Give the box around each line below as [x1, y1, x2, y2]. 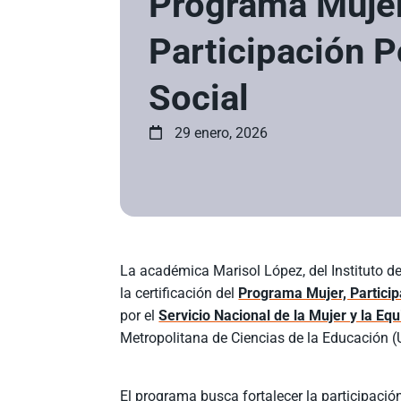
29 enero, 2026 [175, 124, 269, 141]
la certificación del [120, 284, 239, 302]
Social [149, 76, 250, 119]
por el [120, 306, 159, 324]
